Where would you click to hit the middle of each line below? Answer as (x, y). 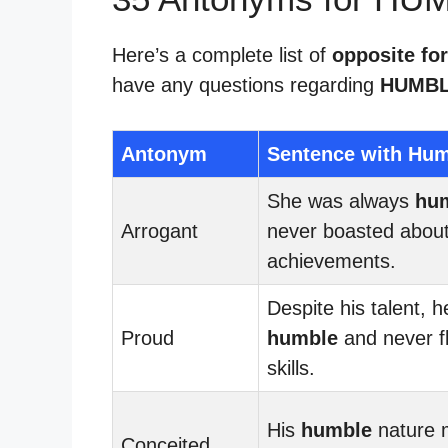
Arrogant (159, 230)
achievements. (331, 260)
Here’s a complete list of (222, 54)
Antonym (164, 153)
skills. (291, 367)
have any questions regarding (246, 84)
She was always (341, 200)
